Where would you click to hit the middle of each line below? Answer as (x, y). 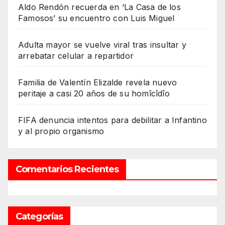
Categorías (39, 216)
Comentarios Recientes (67, 169)
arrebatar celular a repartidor (76, 55)
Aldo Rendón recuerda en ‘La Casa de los (99, 7)
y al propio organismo (61, 131)
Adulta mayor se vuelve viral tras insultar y (102, 44)
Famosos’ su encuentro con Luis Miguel (96, 18)
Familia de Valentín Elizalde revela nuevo (98, 82)
